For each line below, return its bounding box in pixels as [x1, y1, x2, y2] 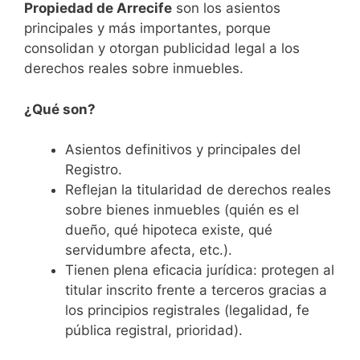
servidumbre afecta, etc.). [65, 242, 232, 259]
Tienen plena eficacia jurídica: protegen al [65, 262, 334, 279]
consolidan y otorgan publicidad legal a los [24, 40, 300, 57]
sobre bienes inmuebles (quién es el [65, 202, 299, 219]
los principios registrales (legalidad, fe [65, 302, 309, 319]
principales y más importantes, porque [24, 20, 271, 37]
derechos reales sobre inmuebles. [24, 60, 243, 77]
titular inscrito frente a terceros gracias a [65, 282, 327, 299]
